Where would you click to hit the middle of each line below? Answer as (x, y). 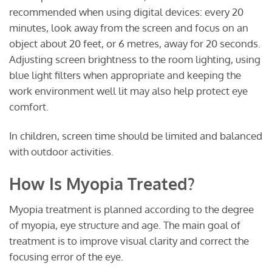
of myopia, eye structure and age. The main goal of (125, 225)
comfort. (29, 107)
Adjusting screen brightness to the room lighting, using (135, 59)
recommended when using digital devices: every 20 (126, 12)
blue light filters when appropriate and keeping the (125, 75)
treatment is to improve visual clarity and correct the (129, 241)
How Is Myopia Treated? (102, 183)
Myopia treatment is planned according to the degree (131, 209)
